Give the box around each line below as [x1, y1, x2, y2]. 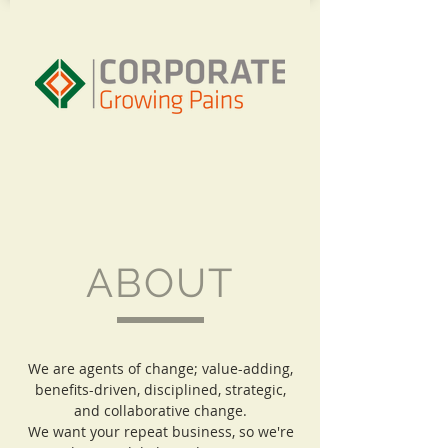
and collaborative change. [74, 401, 247, 420]
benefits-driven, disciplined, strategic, [35, 380, 286, 399]
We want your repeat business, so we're [27, 422, 294, 441]
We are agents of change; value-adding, [28, 359, 293, 378]
